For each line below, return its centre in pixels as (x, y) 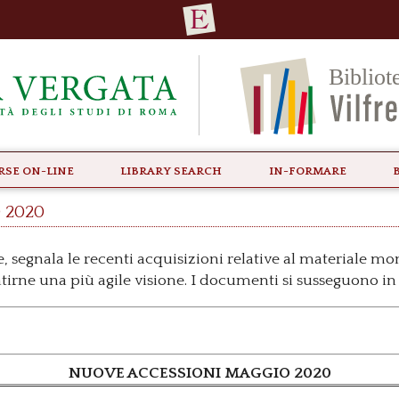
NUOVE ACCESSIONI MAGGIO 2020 (199, 374)
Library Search (171, 169)
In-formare (307, 169)
